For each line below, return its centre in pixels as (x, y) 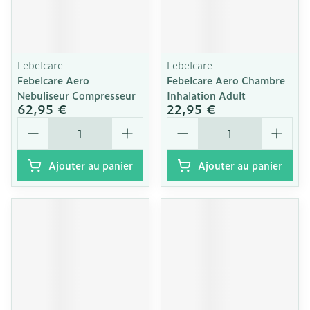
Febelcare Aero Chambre (226, 80)
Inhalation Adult (206, 95)
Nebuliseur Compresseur (76, 95)
